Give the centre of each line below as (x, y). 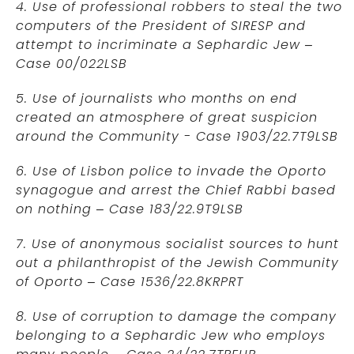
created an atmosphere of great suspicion (167, 118)
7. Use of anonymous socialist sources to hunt (177, 244)
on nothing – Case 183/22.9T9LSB (130, 209)
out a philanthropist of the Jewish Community (177, 263)
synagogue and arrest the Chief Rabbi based (176, 190)
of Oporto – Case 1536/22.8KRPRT (130, 282)
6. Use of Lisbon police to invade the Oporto (171, 171)
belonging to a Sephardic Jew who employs (171, 336)
